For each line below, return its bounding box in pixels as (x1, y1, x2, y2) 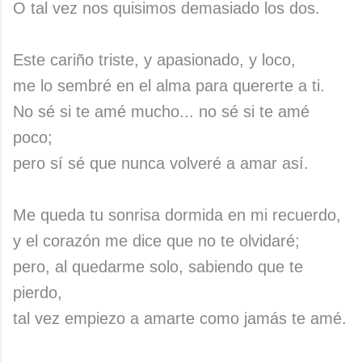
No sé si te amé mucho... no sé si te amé (13, 103, 309, 120)
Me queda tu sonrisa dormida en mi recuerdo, (13, 206, 341, 224)
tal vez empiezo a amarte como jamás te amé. (13, 309, 347, 327)
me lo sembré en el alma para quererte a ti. (13, 77, 325, 95)
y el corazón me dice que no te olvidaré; (13, 232, 300, 250)
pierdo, (13, 284, 62, 301)
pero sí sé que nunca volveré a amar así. (13, 154, 309, 172)
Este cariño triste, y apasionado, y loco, (13, 51, 296, 69)
